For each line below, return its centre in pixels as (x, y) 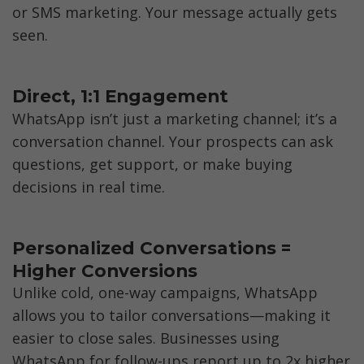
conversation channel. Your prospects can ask (173, 141)
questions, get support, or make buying (152, 164)
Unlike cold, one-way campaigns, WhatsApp (165, 293)
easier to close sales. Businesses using (146, 338)
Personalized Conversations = (152, 248)
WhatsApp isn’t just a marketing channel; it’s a (175, 118)
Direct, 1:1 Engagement (120, 96)
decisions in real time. (89, 186)
